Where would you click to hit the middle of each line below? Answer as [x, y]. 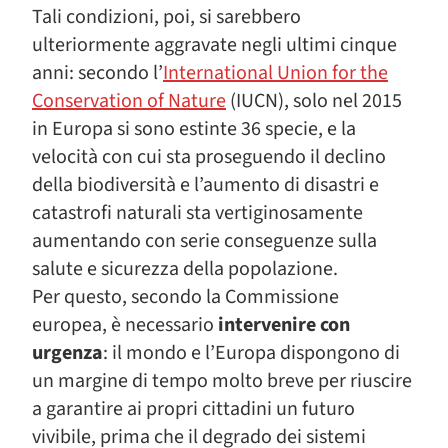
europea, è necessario [125, 325]
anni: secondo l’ [97, 73]
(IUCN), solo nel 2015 [314, 101]
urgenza [67, 353]
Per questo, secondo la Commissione [185, 297]
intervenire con [284, 325]
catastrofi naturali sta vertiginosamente [197, 213]
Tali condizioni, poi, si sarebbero [166, 17]
